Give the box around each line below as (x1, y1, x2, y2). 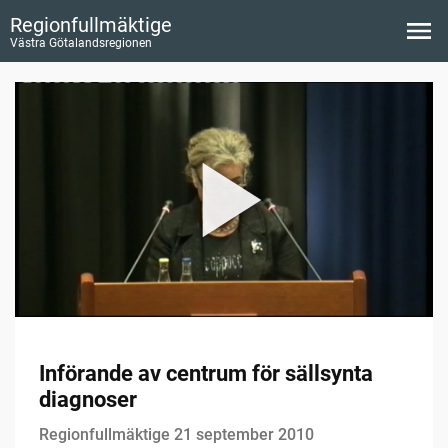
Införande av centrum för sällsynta (39, 361, 373, 387)
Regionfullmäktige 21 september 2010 (39, 425, 314, 445)
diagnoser (39, 387, 137, 413)
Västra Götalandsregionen (10, 36, 152, 50)
